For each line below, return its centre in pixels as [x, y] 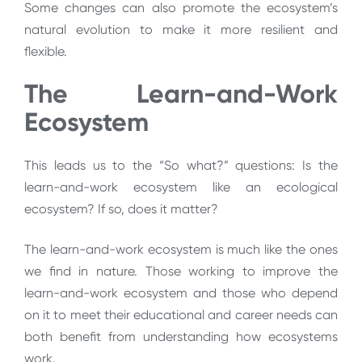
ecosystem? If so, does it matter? [121, 209]
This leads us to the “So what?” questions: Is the [181, 166]
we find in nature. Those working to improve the [181, 271]
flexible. [46, 51]
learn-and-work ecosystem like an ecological [181, 187]
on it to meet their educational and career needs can [181, 314]
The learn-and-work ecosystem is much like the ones [181, 249]
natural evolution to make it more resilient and [181, 29]
